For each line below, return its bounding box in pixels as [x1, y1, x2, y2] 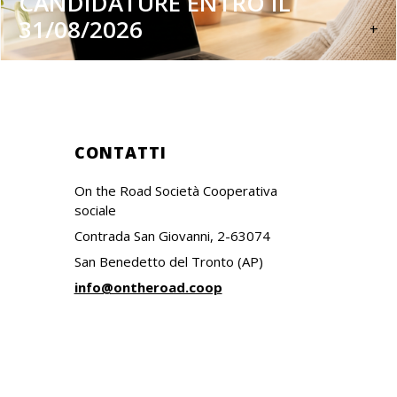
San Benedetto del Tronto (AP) [74, 253, 263, 271]
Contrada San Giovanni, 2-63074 [74, 227, 270, 245]
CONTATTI [74, 142, 167, 164]
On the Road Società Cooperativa [74, 182, 277, 200]
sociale [74, 201, 116, 220]
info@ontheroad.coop [74, 278, 222, 297]
